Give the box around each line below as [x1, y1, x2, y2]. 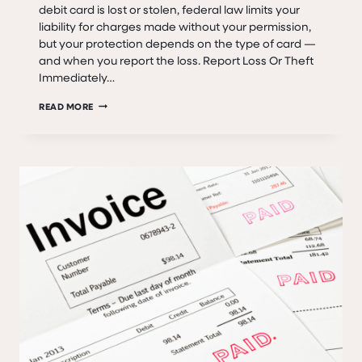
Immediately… [39, 69, 115, 85]
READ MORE [39, 99, 95, 112]
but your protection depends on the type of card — [39, 35, 316, 51]
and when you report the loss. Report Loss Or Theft [39, 52, 314, 68]
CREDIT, [93, 149, 129, 162]
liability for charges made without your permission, [39, 18, 311, 34]
